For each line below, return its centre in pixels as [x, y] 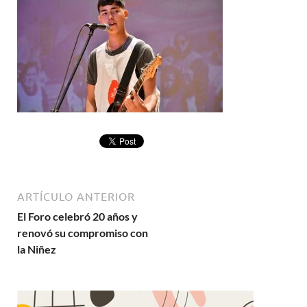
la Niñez [37, 249]
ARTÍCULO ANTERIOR [76, 197]
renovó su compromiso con [83, 233]
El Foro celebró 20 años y [77, 216]
